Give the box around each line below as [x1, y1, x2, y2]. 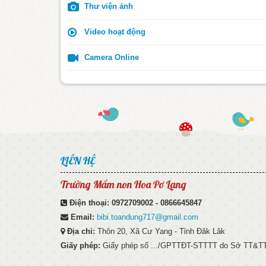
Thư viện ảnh [82, 1, 133, 11]
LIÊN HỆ [61, 153, 95, 167]
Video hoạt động [82, 27, 145, 36]
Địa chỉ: [67, 226, 97, 236]
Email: [71, 212, 97, 221]
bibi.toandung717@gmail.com [97, 212, 198, 221]
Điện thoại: [69, 198, 112, 207]
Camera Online [82, 52, 139, 62]
